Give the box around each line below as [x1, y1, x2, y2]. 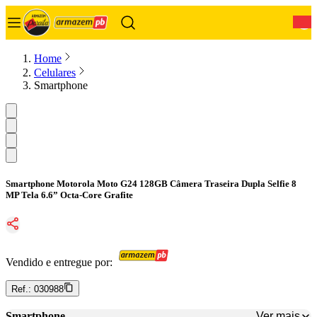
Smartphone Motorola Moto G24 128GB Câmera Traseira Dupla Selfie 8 [6, 178, 296, 190]
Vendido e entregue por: [6, 256, 113, 269]
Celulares [34, 67, 76, 79]
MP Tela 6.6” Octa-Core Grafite [6, 190, 133, 201]
